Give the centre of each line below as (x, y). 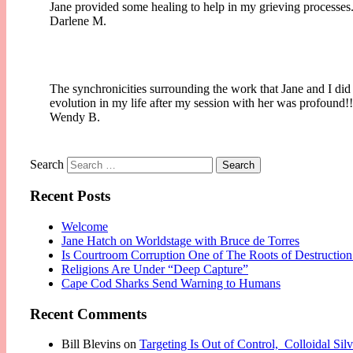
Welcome (85, 227)
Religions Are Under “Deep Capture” (155, 269)
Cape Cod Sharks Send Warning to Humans (171, 284)
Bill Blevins (91, 344)
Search (47, 164)
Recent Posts (70, 196)
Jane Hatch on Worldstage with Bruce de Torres (180, 241)
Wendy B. (75, 117)
